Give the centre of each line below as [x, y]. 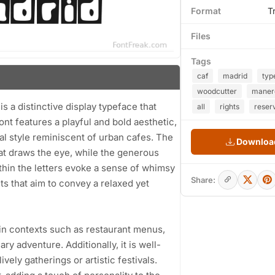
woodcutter [217, 91]
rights [230, 107]
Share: [203, 180]
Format [206, 11]
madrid [235, 76]
